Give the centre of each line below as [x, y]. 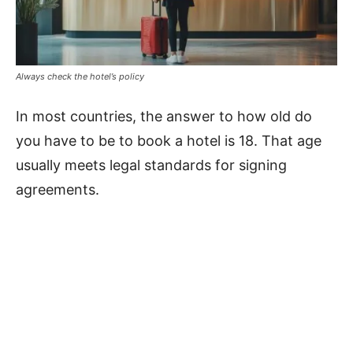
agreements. [58, 190]
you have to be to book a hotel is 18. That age [169, 141]
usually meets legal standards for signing [151, 165]
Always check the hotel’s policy [80, 76]
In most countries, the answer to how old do [164, 116]
